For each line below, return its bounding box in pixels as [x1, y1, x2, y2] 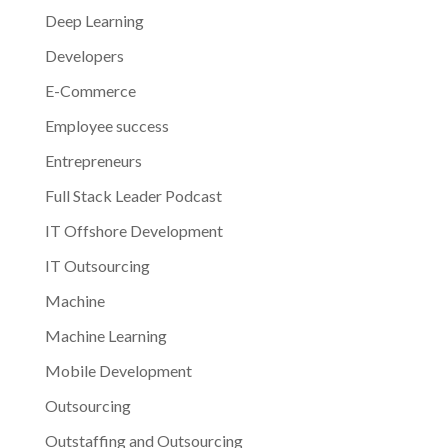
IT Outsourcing [44, 255, 150, 275]
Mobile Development [44, 360, 192, 380]
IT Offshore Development [44, 220, 223, 240]
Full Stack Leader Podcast [44, 185, 222, 205]
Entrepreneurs [44, 150, 142, 170]
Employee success [44, 115, 169, 135]
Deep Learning [44, 10, 144, 30]
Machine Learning [44, 325, 167, 345]
